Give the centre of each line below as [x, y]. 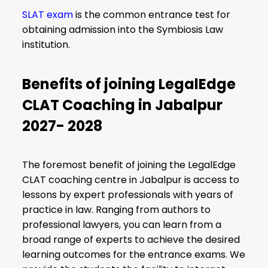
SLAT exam [48, 14]
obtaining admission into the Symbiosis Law [123, 29]
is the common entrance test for [152, 14]
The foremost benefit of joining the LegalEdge [129, 165]
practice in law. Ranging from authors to [117, 210]
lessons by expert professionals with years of [128, 195]
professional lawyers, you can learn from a [122, 225]
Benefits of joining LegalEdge [129, 84]
